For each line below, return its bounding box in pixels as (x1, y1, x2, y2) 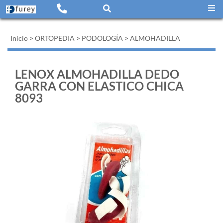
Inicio (10, 34, 28, 42)
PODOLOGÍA (82, 34, 123, 42)
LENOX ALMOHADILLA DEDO (15, 67, 179, 81)
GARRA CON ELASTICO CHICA (15, 79, 184, 93)
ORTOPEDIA (35, 34, 75, 42)
